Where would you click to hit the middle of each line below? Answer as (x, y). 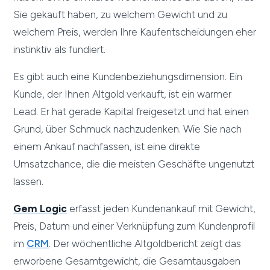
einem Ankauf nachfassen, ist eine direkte (107, 147)
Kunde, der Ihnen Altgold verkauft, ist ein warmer (123, 94)
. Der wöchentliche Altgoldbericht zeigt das (145, 244)
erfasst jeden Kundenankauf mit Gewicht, (162, 209)
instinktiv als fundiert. (60, 50)
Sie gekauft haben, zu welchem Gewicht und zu (121, 15)
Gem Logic (40, 209)
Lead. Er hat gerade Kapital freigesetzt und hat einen (131, 112)
